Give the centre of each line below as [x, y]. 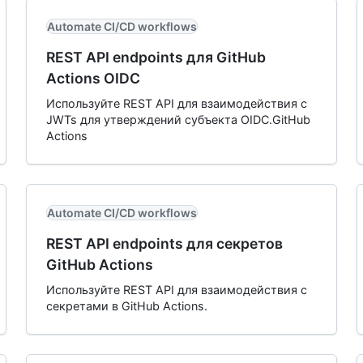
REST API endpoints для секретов [164, 243]
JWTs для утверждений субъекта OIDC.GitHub [178, 120]
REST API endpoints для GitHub [156, 57]
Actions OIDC [93, 78]
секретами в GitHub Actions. [127, 306]
